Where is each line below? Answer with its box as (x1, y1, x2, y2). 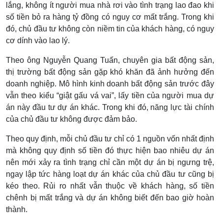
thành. (6, 205, 27, 214)
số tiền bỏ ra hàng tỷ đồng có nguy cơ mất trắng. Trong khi (6, 12, 214, 21)
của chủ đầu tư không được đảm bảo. (6, 114, 137, 123)
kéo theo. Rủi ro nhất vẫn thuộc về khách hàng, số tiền (6, 181, 214, 190)
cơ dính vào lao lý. (6, 36, 70, 45)
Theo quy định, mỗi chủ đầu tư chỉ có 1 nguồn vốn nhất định (6, 134, 214, 143)
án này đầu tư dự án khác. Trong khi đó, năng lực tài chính (6, 103, 214, 111)
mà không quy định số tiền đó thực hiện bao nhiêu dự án (6, 146, 214, 155)
